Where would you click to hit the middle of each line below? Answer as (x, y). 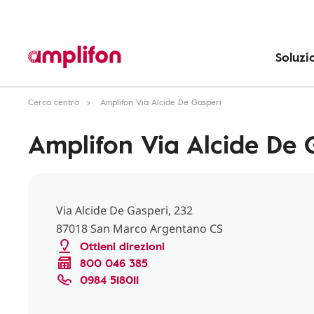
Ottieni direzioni (122, 246)
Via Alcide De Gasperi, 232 (124, 210)
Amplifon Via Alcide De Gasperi (161, 102)
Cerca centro (54, 102)
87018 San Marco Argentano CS (139, 228)
